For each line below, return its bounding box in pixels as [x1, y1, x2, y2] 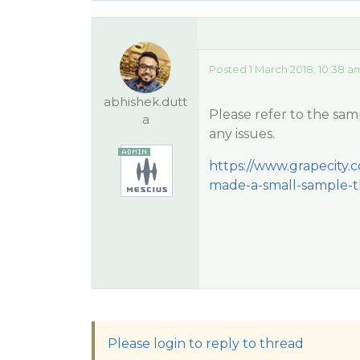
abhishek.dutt [104, 94, 188, 109]
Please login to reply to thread [108, 336, 304, 351]
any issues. [208, 126, 275, 141]
